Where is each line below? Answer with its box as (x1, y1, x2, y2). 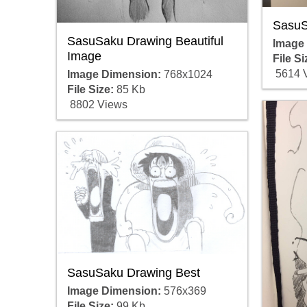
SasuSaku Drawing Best (66, 265, 200, 280)
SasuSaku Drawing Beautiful (66, 34, 223, 49)
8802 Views (66, 99, 127, 111)
